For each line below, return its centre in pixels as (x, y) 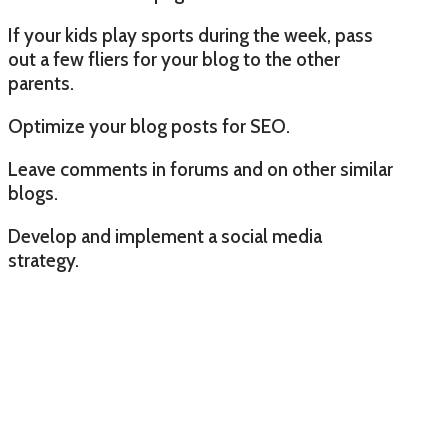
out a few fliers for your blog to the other (174, 60)
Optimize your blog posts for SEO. (149, 127)
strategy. (43, 261)
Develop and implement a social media (165, 237)
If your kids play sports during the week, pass (190, 36)
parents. (41, 84)
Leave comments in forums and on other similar (200, 170)
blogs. (33, 194)
